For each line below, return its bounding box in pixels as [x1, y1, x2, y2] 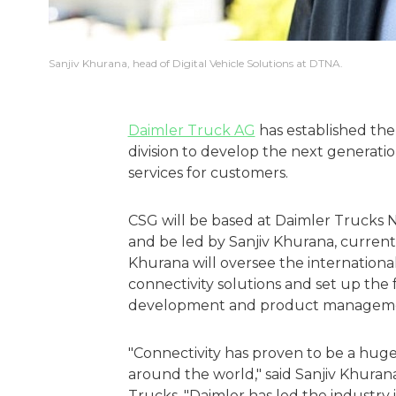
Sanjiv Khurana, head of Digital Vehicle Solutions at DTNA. [49, 57, 343, 71]
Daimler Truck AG [127, 122, 255, 140]
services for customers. [127, 164, 288, 182]
